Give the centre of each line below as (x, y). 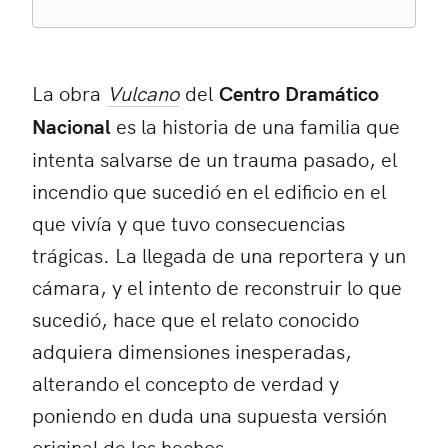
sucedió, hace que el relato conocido (195, 318)
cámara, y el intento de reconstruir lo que (217, 286)
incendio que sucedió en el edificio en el (209, 190)
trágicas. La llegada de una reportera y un (219, 254)
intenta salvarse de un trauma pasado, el (214, 158)
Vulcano (143, 92)
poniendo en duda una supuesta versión (209, 414)
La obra (66, 92)
